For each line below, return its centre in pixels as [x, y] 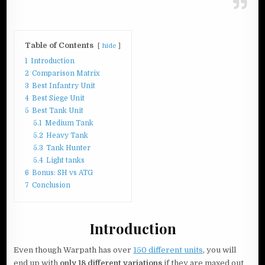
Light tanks [66, 160]
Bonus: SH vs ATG [63, 172]
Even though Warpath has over [74, 250]
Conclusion [51, 185]
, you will [220, 250]
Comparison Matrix [66, 73]
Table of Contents [59, 45]
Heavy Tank [67, 135]
